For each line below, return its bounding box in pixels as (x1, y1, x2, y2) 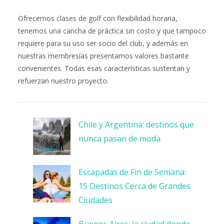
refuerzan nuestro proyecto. (18, 76, 108, 85)
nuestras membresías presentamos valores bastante (18, 51, 189, 60)
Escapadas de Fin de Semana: (78, 166, 186, 177)
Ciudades (78, 194, 112, 205)
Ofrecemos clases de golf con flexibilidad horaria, (18, 13, 177, 23)
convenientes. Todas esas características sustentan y (18, 63, 190, 73)
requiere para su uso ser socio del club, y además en (18, 38, 188, 48)
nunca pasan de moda (78, 133, 160, 144)
